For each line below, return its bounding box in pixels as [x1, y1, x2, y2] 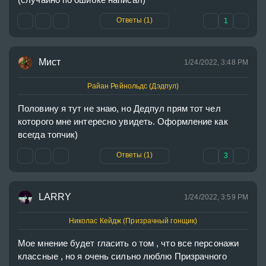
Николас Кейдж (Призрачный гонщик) [68, 217, 198, 225]
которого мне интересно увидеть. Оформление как [18, 116, 230, 126]
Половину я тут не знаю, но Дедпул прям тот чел [18, 103, 223, 113]
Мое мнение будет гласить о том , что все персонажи [18, 238, 242, 248]
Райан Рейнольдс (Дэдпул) [87, 82, 179, 90]
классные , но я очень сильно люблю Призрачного [18, 251, 229, 261]
